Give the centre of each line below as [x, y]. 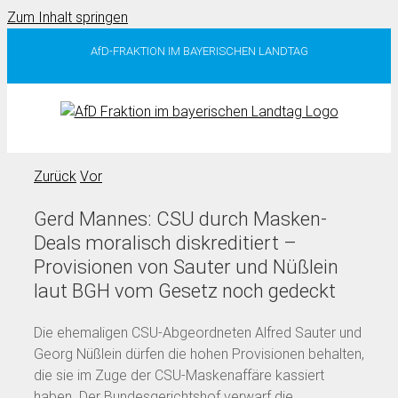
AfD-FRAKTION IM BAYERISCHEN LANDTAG [199, 51]
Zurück [55, 176]
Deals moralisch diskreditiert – [165, 243]
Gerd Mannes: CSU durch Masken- [180, 219]
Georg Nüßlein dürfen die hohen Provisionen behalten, [199, 354]
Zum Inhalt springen [68, 17]
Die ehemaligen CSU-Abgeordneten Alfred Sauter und [198, 332]
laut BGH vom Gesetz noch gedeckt [185, 291]
